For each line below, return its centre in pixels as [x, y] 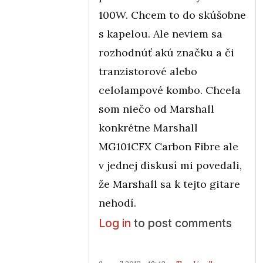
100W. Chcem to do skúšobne [172, 15]
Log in [115, 223]
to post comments [181, 223]
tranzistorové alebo [148, 71]
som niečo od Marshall [156, 109]
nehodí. [117, 203]
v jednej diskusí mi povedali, [170, 165]
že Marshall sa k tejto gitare [169, 184]
